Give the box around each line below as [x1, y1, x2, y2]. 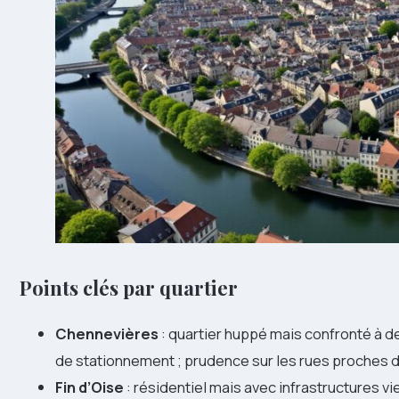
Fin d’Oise [55, 376, 124, 397]
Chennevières [55, 322, 159, 344]
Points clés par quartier [20, 274, 238, 302]
